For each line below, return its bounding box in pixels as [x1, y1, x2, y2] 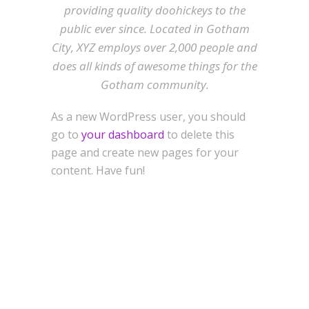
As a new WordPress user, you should [51, 109, 246, 124]
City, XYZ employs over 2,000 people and [52, 39, 257, 55]
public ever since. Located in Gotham [59, 21, 250, 37]
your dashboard [81, 127, 164, 142]
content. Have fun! [51, 163, 145, 178]
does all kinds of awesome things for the [52, 58, 257, 74]
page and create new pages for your [51, 145, 239, 160]
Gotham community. [100, 77, 209, 92]
